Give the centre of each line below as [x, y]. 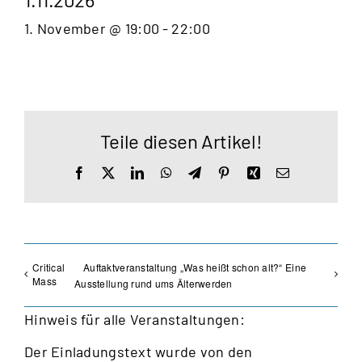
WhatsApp [200, 172]
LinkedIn [168, 172]
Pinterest [253, 172]
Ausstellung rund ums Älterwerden [154, 284]
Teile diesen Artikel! [181, 141]
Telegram [225, 172]
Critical [49, 267]
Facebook [111, 172]
